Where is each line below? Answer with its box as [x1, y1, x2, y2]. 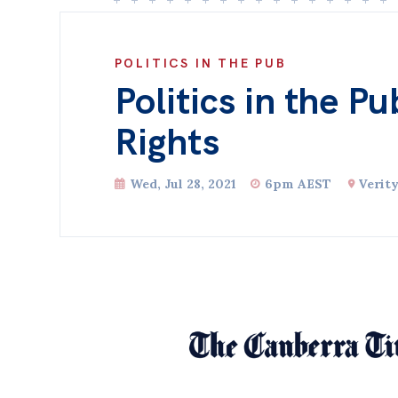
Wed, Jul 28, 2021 [129, 175, 236, 192]
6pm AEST [264, 175, 331, 192]
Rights [114, 117, 219, 167]
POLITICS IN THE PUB [114, 54, 287, 71]
